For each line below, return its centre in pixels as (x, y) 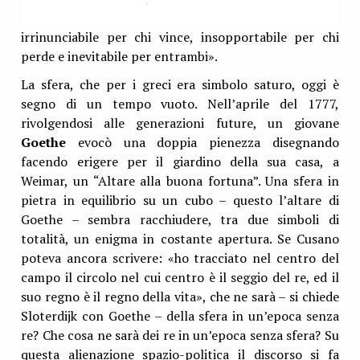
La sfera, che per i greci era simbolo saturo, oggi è (180, 84)
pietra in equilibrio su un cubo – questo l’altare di (180, 200)
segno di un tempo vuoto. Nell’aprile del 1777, (180, 103)
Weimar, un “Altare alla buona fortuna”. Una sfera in (180, 180)
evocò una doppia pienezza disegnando (202, 142)
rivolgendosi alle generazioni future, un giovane (180, 123)
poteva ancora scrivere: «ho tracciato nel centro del (180, 258)
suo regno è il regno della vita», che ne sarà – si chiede (180, 296)
